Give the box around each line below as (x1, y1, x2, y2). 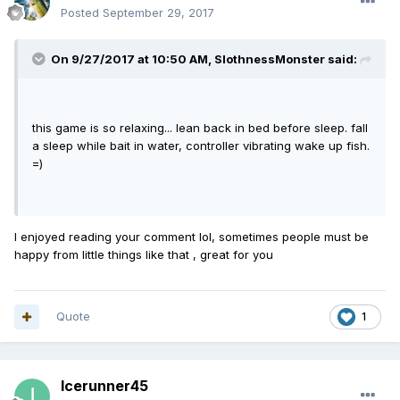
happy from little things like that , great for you (14, 247, 273, 262)
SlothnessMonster (214, 52, 325, 67)
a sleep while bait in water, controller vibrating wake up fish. (32, 138, 370, 154)
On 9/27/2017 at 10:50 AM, (51, 52, 214, 67)
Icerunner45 (61, 377, 148, 396)
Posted (61, 5, 103, 21)
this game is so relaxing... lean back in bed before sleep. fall (32, 121, 368, 136)
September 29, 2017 (103, 5, 214, 21)
